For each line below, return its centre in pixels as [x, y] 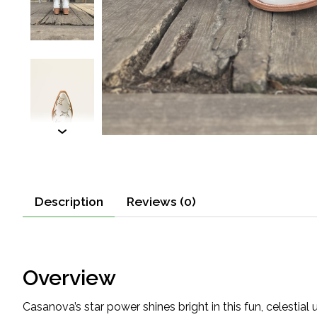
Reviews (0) [161, 201]
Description [69, 201]
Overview [69, 277]
